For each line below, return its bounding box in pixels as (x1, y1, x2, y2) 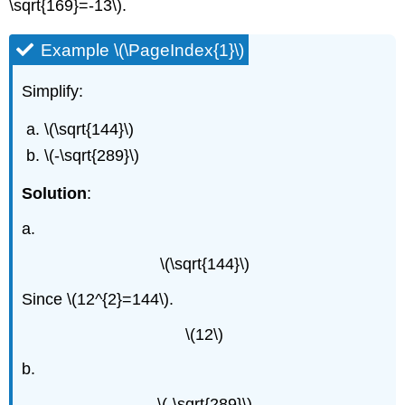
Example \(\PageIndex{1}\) (41, 40, 245, 60)
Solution (22, 184, 88, 203)
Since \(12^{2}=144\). (22, 289, 174, 308)
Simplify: (22, 81, 84, 100)
